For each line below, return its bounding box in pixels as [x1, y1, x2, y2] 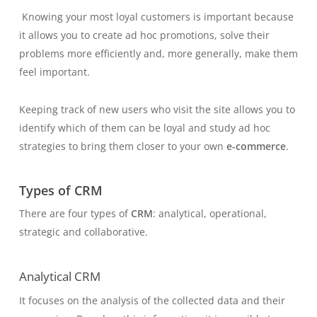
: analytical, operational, [152, 206, 267, 220]
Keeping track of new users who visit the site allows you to [18, 102, 295, 116]
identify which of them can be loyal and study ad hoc [18, 120, 270, 134]
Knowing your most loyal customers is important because [18, 9, 294, 23]
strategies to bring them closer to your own [18, 139, 226, 153]
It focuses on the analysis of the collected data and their [18, 293, 285, 307]
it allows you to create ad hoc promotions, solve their [18, 28, 270, 42]
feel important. [18, 64, 93, 79]
